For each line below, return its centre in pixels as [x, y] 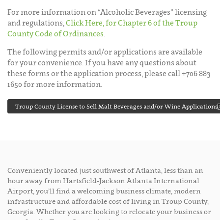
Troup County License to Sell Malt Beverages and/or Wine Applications [116, 106]
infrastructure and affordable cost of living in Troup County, [108, 201]
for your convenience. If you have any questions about [102, 62]
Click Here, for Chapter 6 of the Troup [132, 22]
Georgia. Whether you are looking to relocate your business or [109, 211]
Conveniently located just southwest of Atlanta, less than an [105, 170]
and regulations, [37, 22]
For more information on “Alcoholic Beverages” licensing [107, 12]
